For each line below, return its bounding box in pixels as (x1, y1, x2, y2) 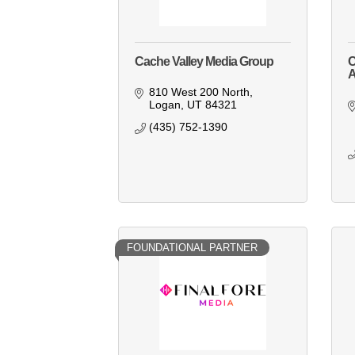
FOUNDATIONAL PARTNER (127, 242, 258, 254)
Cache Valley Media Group (135, 55, 274, 69)
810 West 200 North (148, 86, 250, 99)
